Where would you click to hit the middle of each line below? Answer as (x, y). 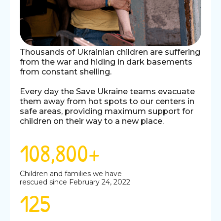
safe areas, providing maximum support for (107, 111)
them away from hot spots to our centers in (107, 101)
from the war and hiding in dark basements (106, 62)
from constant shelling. (66, 72)
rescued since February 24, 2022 (75, 182)
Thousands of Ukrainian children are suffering (110, 52)
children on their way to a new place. (92, 121)
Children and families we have (71, 173)
